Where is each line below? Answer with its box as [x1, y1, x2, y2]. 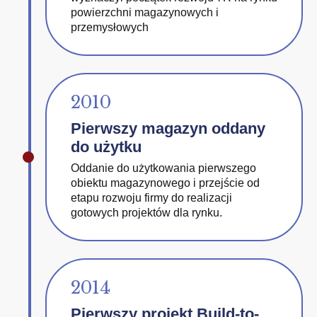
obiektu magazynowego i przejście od [71, 177, 260, 189]
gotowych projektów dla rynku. [71, 207, 222, 219]
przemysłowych [71, 21, 149, 33]
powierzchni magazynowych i [71, 6, 219, 18]
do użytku [71, 138, 142, 156]
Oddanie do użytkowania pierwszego [71, 162, 256, 174]
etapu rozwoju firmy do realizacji [71, 192, 232, 204]
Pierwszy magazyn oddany [71, 120, 265, 137]
